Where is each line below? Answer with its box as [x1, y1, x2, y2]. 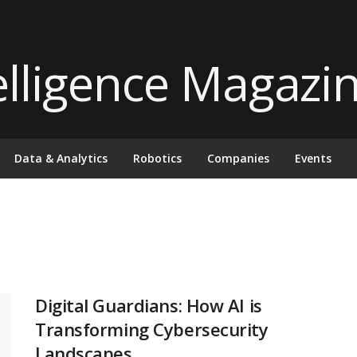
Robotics [133, 151, 182, 166]
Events [295, 151, 331, 166]
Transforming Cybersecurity [35, 317, 269, 341]
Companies [207, 151, 269, 166]
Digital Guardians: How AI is [35, 293, 262, 317]
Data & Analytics [14, 151, 108, 166]
